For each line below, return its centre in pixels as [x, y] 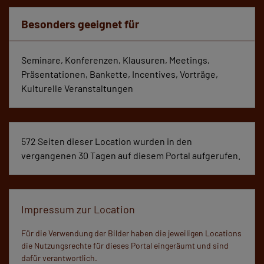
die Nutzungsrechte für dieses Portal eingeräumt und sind [125, 246]
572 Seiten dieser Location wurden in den [107, 141]
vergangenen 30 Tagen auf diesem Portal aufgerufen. [131, 156]
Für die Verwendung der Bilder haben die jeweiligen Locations [131, 233]
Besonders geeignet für [80, 24]
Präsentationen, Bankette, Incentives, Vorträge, [120, 74]
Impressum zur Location [78, 209]
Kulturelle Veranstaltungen [77, 88]
